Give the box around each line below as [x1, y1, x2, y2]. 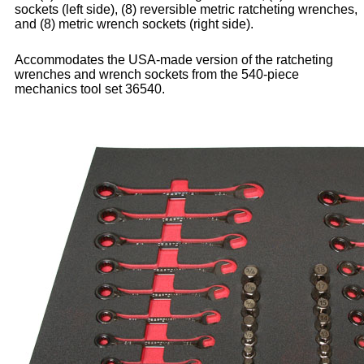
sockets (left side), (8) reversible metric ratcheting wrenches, [15, 2, 357, 17]
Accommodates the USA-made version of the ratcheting [15, 53, 333, 67]
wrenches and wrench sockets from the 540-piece [15, 67, 299, 82]
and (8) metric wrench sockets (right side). [15, 17, 253, 32]
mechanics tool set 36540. [15, 82, 165, 97]
